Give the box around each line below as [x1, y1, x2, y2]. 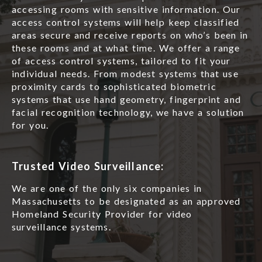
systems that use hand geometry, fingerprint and [12, 94, 242, 105]
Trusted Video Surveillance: [12, 160, 164, 173]
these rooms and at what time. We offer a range [12, 42, 240, 54]
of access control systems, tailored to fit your [12, 55, 231, 67]
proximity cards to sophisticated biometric [12, 81, 216, 92]
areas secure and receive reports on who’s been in [12, 29, 249, 41]
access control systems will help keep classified [12, 16, 240, 28]
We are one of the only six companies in [12, 182, 202, 194]
